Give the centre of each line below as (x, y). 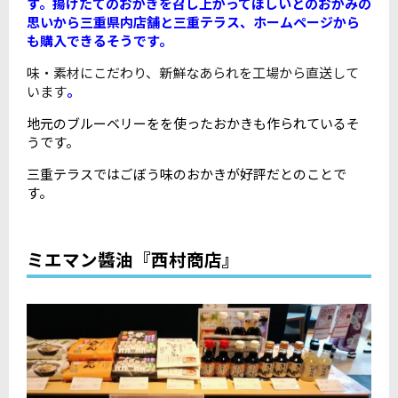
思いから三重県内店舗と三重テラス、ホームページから (193, 21)
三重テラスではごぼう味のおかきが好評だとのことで (187, 173)
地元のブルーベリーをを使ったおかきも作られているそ (193, 123)
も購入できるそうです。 (99, 40)
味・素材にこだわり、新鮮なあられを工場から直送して (193, 72)
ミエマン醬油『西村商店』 (142, 259)
